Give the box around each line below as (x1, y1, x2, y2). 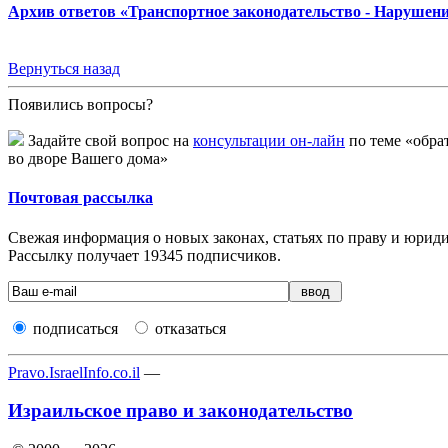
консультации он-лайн (193, 132, 345, 150)
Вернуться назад (8, 60, 120, 78)
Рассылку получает (8, 246, 143, 264)
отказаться (155, 319, 226, 337)
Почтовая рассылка (8, 189, 153, 207)
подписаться (33, 319, 118, 337)
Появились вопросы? (8, 96, 153, 114)
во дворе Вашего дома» (8, 150, 168, 168)
